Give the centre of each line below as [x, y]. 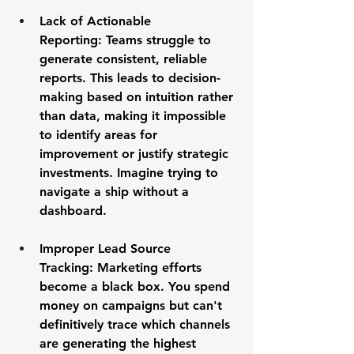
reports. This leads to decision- [130, 78]
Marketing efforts [149, 268]
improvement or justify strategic [136, 154]
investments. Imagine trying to [131, 173]
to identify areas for [100, 135]
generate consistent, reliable [125, 59]
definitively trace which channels [137, 325]
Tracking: [66, 268]
